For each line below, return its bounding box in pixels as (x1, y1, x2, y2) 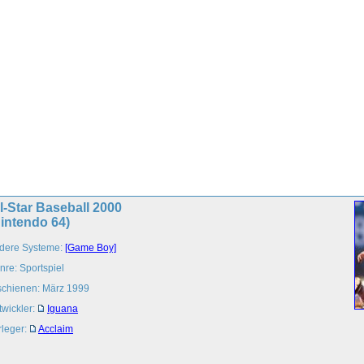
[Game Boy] (65, 242, 116, 253)
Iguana (47, 303, 78, 314)
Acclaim (38, 323, 73, 335)
